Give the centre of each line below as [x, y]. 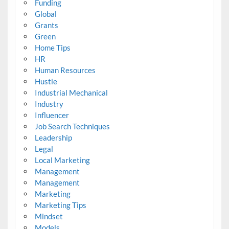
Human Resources [65, 70]
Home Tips [52, 47]
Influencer [52, 115]
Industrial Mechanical [71, 92]
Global [45, 14]
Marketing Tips [60, 205]
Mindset [49, 216]
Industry [49, 104]
